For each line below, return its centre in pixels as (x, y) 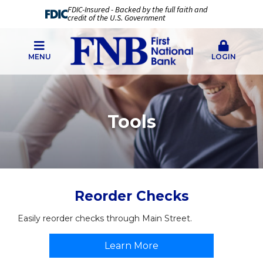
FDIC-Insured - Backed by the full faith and (137, 10)
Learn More (131, 246)
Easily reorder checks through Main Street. (105, 218)
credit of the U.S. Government (116, 18)
